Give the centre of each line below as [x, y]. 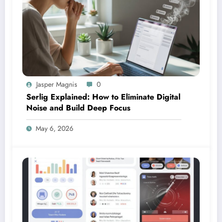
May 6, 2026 [55, 129]
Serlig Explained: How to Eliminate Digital [103, 97]
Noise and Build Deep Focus [78, 108]
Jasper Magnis [57, 84]
